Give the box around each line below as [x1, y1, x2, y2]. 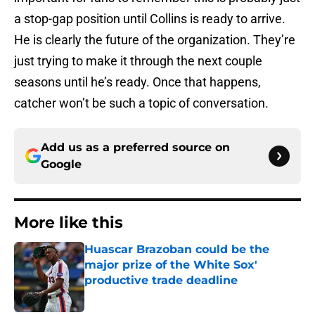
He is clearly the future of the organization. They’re [14, 32, 295, 48]
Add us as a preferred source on [41, 141, 230, 155]
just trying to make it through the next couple [14, 53, 262, 69]
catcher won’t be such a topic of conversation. [14, 96, 269, 111]
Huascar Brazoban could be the [84, 243, 269, 257]
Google [41, 157, 82, 172]
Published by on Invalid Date [84, 288, 206, 300]
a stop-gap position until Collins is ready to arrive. [14, 11, 285, 27]
